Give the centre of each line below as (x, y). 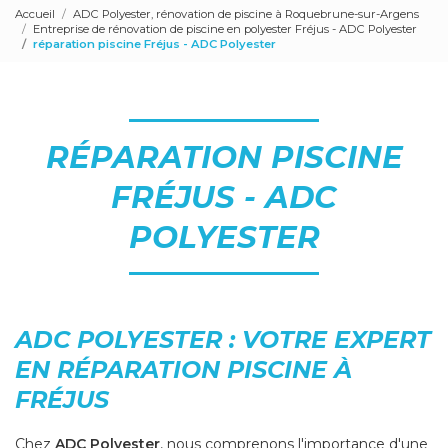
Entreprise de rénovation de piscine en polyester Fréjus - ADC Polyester (225, 28)
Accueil (35, 13)
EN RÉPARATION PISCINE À (183, 370)
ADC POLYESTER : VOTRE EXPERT (223, 340)
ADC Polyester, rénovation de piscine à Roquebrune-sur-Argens (246, 13)
